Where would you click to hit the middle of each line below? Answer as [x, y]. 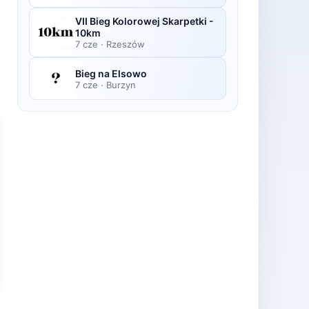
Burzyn [121, 84]
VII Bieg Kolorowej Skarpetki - [144, 21]
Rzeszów [126, 44]
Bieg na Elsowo [111, 73]
